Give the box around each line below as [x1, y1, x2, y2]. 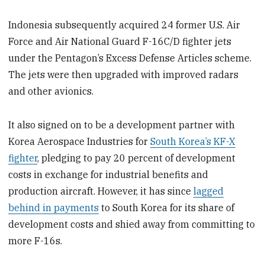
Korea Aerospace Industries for [8, 135, 151, 147]
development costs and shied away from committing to [8, 218, 256, 230]
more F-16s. [8, 234, 63, 247]
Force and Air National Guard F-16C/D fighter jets [8, 35, 232, 48]
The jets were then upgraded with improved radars [8, 69, 239, 81]
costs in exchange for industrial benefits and [8, 168, 209, 180]
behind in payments [8, 201, 99, 214]
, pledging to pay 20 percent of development [37, 151, 236, 164]
